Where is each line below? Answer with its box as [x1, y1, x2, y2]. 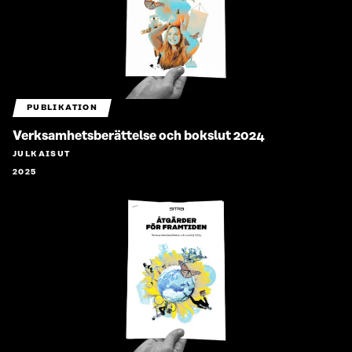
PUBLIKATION [26, 103, 98, 113]
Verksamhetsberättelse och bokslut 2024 [13, 129, 265, 144]
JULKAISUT [13, 149, 71, 159]
